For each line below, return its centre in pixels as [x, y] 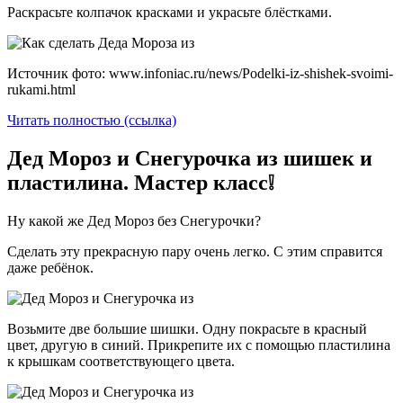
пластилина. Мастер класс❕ [141, 183]
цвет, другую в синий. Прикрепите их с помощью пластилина [199, 345]
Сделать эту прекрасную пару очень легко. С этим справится [195, 252]
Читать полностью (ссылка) [92, 121]
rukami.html [41, 90]
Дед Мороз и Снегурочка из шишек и [190, 159]
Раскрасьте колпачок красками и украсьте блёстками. [171, 13]
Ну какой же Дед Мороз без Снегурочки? [134, 221]
